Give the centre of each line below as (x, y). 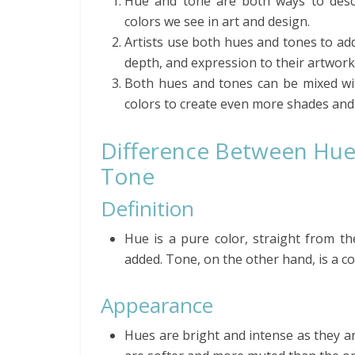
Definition (147, 208)
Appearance (157, 305)
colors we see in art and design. (217, 21)
